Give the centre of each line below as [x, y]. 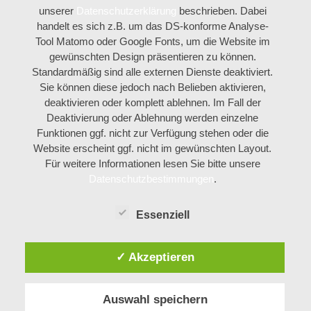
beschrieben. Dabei [221, 10]
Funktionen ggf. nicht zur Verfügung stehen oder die [152, 133]
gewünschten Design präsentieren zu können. [152, 56]
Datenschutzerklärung [126, 10]
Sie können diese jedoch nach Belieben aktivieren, [152, 87]
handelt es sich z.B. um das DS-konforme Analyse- [152, 26]
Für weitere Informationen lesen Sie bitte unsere [152, 163]
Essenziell [163, 215]
